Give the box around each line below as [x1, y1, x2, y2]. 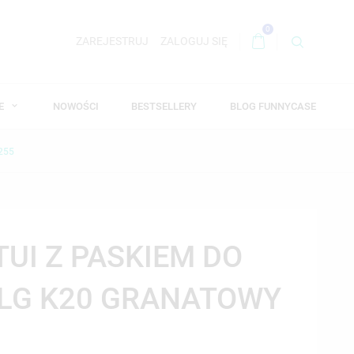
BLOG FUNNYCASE [230, 100, 317, 112]
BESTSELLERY [131, 100, 198, 112]
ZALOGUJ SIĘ [160, 35, 228, 48]
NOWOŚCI [52, 100, 99, 112]
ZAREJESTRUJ [76, 35, 149, 48]
